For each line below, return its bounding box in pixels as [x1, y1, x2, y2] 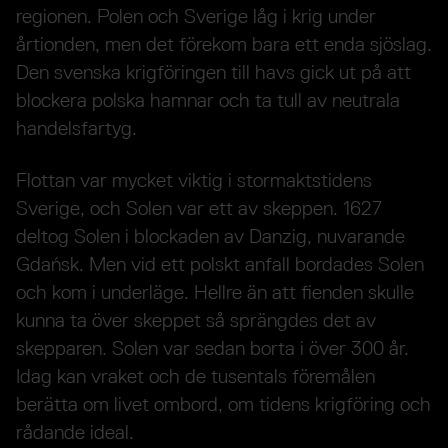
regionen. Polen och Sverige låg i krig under [16, 4, 376, 29]
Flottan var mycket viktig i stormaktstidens [16, 168, 372, 193]
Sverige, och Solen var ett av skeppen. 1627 [16, 196, 382, 221]
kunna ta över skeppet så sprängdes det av [16, 308, 376, 333]
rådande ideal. [16, 420, 134, 445]
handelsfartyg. [16, 116, 137, 141]
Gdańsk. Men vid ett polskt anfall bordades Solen [16, 252, 424, 277]
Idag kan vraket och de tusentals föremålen [16, 364, 375, 389]
